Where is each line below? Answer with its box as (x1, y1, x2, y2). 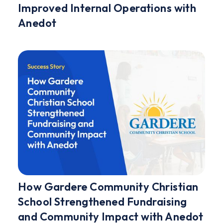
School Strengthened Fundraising (17, 194, 187, 209)
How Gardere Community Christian (17, 179, 199, 194)
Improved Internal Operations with (17, 1, 197, 15)
